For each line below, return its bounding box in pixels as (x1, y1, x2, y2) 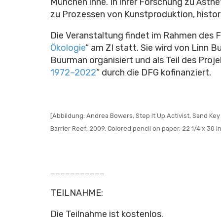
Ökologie (50, 42, 85, 53)
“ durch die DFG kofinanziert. (96, 67, 211, 78)
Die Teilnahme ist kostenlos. (50, 208, 163, 220)
